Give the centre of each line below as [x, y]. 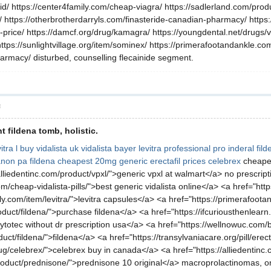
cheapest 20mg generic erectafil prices [132, 161]
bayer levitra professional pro [170, 148]
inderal [241, 148]
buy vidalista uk [49, 148]
